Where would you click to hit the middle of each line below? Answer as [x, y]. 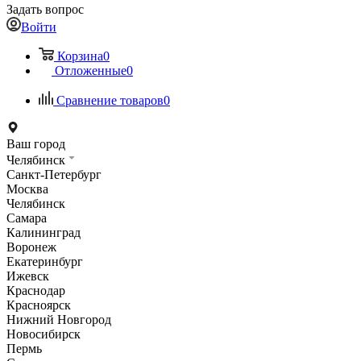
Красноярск [39, 305]
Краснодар [36, 290]
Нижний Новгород [59, 320]
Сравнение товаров [110, 100]
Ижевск [28, 276]
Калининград [44, 232]
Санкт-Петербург [54, 174]
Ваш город [36, 144]
